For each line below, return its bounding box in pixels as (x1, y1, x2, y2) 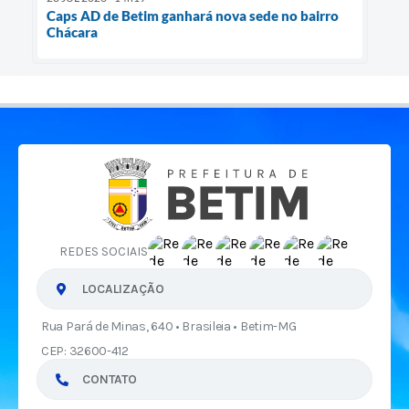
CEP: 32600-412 (41, 343, 129, 359)
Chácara (47, 24, 98, 41)
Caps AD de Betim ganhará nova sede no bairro (47, 7, 339, 25)
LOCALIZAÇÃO (82, 281, 164, 297)
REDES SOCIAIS (58, 244, 148, 259)
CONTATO (82, 372, 137, 387)
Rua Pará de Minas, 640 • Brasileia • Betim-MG (41, 319, 297, 334)
